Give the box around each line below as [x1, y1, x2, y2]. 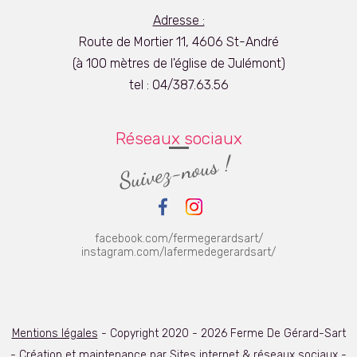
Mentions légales [11, 326, 98, 340]
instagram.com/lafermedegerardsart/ [81, 245, 276, 259]
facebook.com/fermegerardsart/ [94, 231, 263, 245]
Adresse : [152, 12, 205, 28]
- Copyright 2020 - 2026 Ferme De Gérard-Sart [97, 326, 346, 340]
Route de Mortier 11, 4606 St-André [78, 33, 279, 49]
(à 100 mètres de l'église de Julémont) [72, 55, 285, 71]
